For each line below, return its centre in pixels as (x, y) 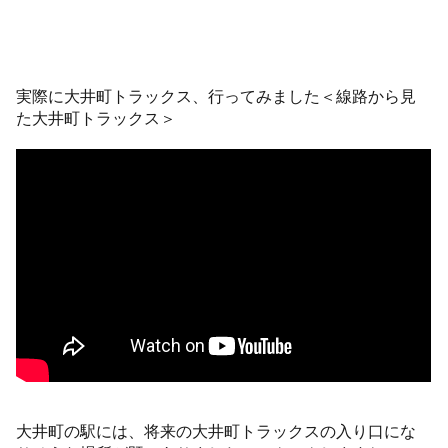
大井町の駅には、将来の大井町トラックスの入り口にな (216, 430)
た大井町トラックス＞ (96, 118)
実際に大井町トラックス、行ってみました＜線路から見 (216, 96)
